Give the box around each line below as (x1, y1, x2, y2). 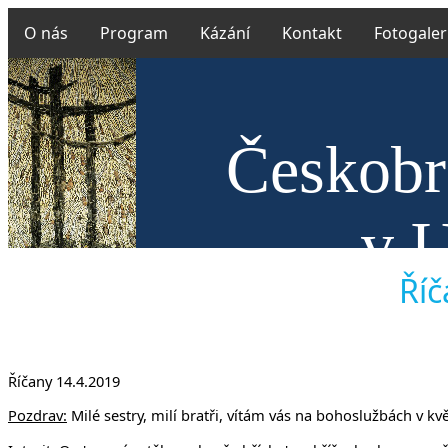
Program (100, 22, 168, 44)
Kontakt (282, 22, 342, 44)
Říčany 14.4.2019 (8, 370, 120, 391)
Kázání (200, 22, 250, 44)
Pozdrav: (8, 405, 67, 426)
